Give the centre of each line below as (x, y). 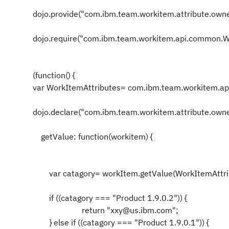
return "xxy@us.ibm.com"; (130, 210)
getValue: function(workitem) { (93, 136)
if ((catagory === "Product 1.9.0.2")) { (110, 198)
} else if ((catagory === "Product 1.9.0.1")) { (122, 222)
